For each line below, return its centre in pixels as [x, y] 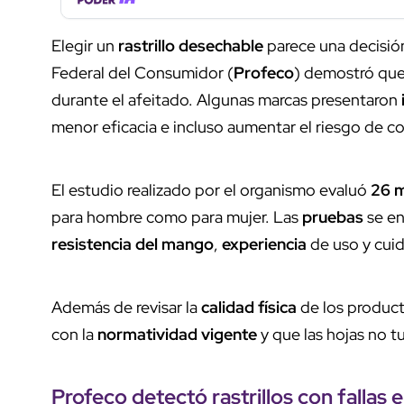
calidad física [249, 307]
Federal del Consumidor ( [142, 72]
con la [74, 334]
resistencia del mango [133, 243]
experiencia [264, 243]
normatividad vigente [177, 334]
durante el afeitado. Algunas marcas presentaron [226, 99]
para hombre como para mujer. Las [177, 216]
